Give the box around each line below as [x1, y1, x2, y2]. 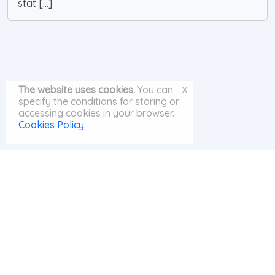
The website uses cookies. [18, 83, 135, 96]
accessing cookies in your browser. [18, 107, 174, 119]
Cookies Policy [18, 118, 84, 131]
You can [135, 83, 173, 96]
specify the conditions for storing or [18, 95, 179, 107]
